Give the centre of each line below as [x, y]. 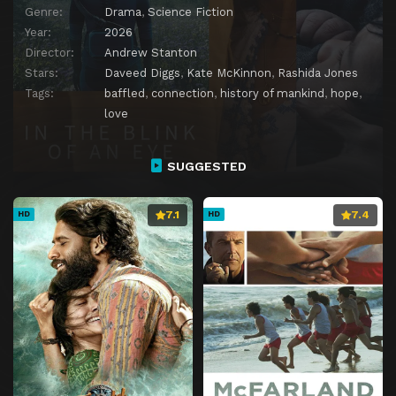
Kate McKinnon [229, 72]
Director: [49, 52]
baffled [125, 93]
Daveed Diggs [142, 72]
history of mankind [272, 93]
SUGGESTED [205, 166]
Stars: [42, 72]
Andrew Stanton [151, 52]
